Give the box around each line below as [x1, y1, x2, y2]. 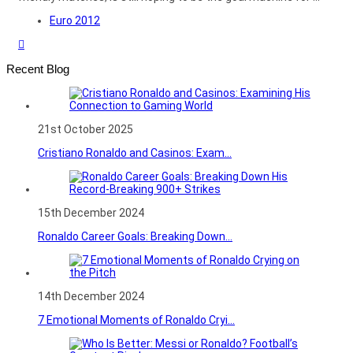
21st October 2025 [38, 122, 133, 136]
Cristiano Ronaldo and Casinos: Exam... [38, 146, 232, 159]
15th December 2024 [38, 206, 144, 219]
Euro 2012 [50, 13, 100, 27]
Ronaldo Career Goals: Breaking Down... [38, 229, 232, 243]
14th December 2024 [38, 289, 144, 303]
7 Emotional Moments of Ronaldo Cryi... [38, 313, 235, 326]
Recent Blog [6, 61, 69, 76]
